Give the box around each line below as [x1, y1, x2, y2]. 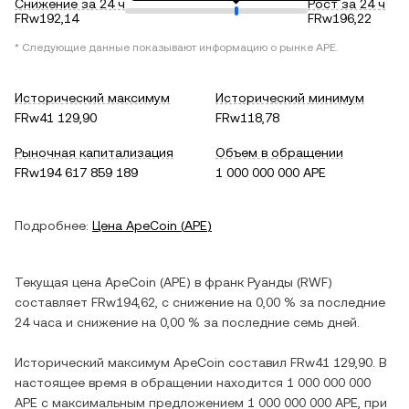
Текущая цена [15, 275, 105, 289]
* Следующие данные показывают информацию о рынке [15, 41, 316, 54]
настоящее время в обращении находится [15, 375, 287, 390]
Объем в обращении [215, 145, 343, 160]
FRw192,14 [15, 11, 79, 26]
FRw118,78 [215, 110, 279, 125]
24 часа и [15, 315, 77, 330]
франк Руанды [204, 275, 293, 289]
